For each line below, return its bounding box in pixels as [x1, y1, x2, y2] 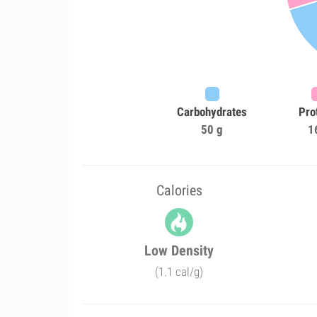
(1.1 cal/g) [155, 265, 204, 279]
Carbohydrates [177, 105, 248, 119]
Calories [156, 182, 202, 199]
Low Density [144, 242, 214, 259]
